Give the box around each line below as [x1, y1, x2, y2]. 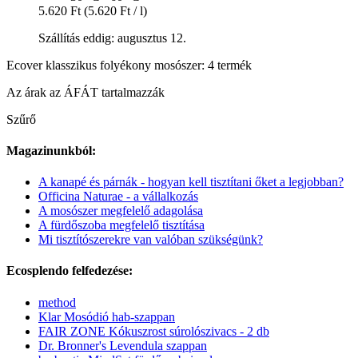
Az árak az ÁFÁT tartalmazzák [6, 85, 165, 99]
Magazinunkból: [6, 143, 96, 157]
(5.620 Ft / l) [84, 3, 147, 18]
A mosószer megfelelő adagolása [38, 204, 203, 218]
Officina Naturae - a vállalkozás [38, 189, 198, 204]
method [38, 295, 76, 309]
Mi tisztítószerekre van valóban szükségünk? [38, 233, 263, 247]
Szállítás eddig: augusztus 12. [38, 30, 186, 45]
